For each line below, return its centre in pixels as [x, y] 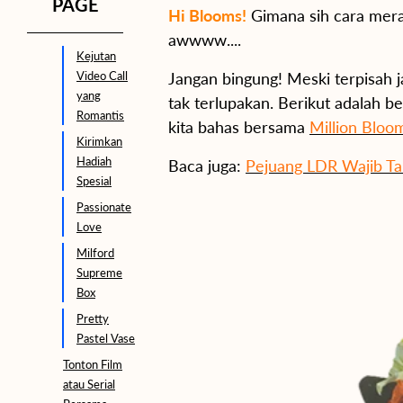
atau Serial [89, 384]
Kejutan [96, 56]
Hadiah [94, 161]
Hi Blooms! [207, 15]
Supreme [99, 273]
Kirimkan [99, 141]
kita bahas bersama [239, 127]
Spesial [94, 181]
